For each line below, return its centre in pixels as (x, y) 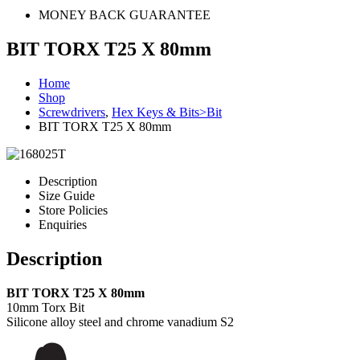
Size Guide (67, 195)
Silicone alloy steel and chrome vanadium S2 (120, 321)
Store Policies (73, 210)
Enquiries (63, 224)
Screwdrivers (72, 112)
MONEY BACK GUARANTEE (125, 15)
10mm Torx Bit (45, 307)
